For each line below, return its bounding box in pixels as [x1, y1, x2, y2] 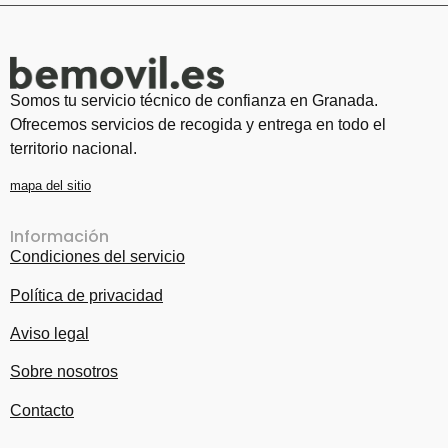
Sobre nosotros [10, 363, 118, 381]
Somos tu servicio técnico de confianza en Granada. [10, 92, 378, 110]
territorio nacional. [10, 140, 137, 158]
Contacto [10, 401, 74, 419]
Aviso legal [10, 324, 89, 342]
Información [10, 225, 109, 249]
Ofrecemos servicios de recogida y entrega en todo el [10, 116, 386, 134]
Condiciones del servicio [10, 248, 185, 266]
